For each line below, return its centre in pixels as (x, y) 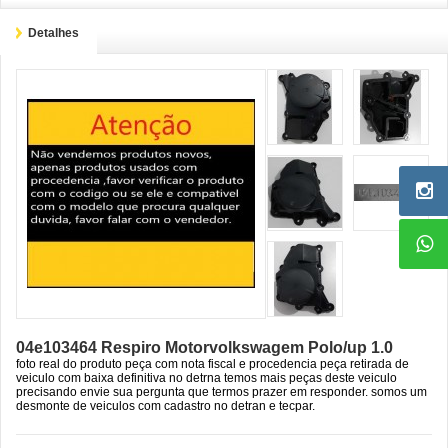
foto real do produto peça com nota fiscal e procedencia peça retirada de (212, 364)
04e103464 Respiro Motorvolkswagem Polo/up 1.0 (204, 347)
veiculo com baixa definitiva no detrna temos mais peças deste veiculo (206, 378)
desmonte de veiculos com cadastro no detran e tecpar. (165, 406)
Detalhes (53, 33)
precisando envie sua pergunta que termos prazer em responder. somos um (221, 392)
